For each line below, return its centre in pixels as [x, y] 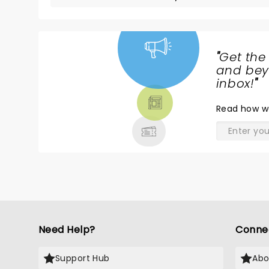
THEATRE [88, 99]
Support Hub [83, 258]
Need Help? [67, 230]
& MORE [85, 113]
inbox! [235, 83]
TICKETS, [87, 85]
